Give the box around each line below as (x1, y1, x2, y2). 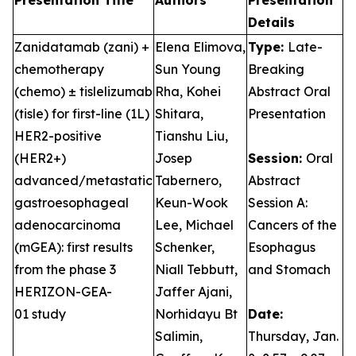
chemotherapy (14, 61, 104, 77)
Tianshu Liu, (155, 128, 228, 144)
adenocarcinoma (14, 217, 121, 233)
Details (248, 14, 295, 30)
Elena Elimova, (155, 39, 246, 55)
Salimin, (155, 328, 203, 344)
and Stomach (248, 261, 331, 277)
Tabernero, (155, 172, 222, 188)
